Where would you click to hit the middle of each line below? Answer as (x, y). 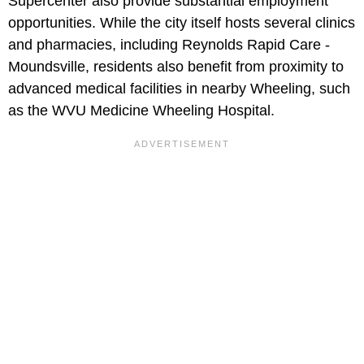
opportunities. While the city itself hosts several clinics (182, 23)
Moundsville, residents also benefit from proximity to (176, 67)
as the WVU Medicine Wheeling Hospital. (141, 111)
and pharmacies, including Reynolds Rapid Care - (169, 45)
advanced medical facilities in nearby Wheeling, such (179, 89)
